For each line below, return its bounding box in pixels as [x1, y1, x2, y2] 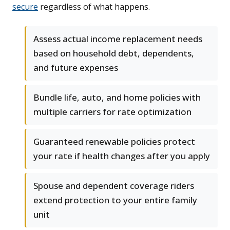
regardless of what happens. [38, 1, 150, 13]
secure [12, 1, 38, 13]
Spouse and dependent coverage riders [33, 180, 194, 192]
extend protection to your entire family [33, 194, 197, 206]
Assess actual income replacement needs [33, 33, 202, 45]
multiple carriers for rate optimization [33, 106, 191, 118]
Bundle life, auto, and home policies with [33, 91, 201, 104]
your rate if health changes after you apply [33, 150, 210, 162]
